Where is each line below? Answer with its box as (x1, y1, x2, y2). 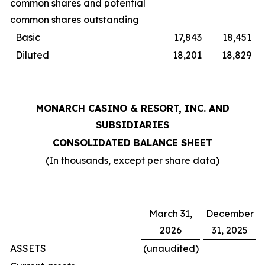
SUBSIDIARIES (96, 119, 169, 131)
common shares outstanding (10, 14, 139, 25)
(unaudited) (143, 243, 199, 254)
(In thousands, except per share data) (46, 154, 219, 166)
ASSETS (10, 243, 46, 254)
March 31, (149, 208, 192, 219)
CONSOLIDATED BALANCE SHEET (53, 137, 212, 148)
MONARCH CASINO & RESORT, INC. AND (35, 102, 230, 114)
